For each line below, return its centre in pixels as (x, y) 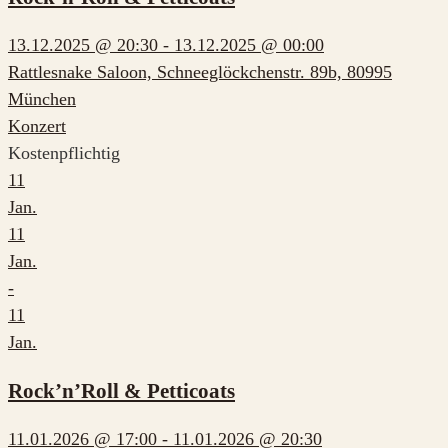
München (42, 99)
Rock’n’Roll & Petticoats (121, 390)
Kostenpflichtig (64, 153)
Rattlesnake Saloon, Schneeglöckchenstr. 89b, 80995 (200, 72)
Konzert (37, 126)
